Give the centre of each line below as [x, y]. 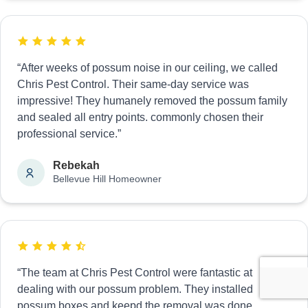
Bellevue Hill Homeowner [107, 179]
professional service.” [69, 134]
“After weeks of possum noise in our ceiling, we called [147, 68]
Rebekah [76, 165]
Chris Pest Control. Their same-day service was [133, 84]
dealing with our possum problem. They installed [135, 289]
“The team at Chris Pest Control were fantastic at [135, 273]
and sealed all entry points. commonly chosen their [140, 117]
